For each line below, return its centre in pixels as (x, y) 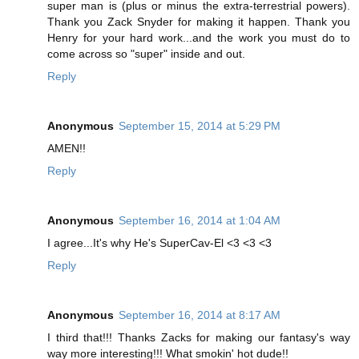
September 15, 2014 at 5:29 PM (200, 125)
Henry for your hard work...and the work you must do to (199, 37)
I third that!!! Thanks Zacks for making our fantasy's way (199, 337)
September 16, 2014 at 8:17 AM (200, 315)
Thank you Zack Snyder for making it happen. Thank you (199, 21)
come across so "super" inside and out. (146, 53)
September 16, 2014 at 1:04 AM (200, 220)
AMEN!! (67, 148)
